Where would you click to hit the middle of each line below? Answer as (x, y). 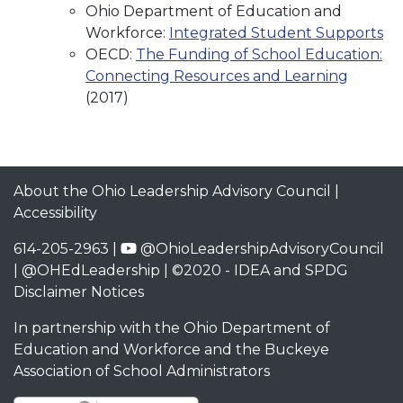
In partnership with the (99, 327)
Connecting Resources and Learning (217, 76)
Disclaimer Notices (79, 291)
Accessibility (55, 212)
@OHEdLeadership (91, 270)
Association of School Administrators (142, 371)
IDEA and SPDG (291, 270)
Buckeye (297, 349)
